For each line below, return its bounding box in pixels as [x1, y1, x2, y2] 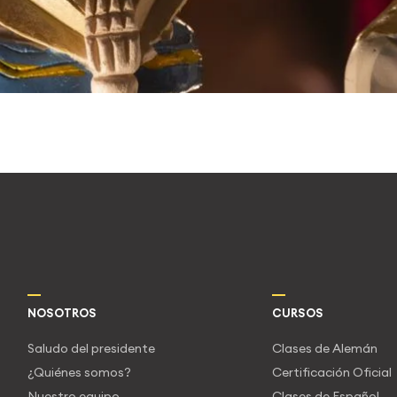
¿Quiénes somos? [27, 363, 132, 380]
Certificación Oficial [271, 363, 392, 380]
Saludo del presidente [27, 339, 156, 356]
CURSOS [271, 305, 323, 320]
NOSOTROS [27, 305, 97, 320]
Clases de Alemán [271, 339, 378, 356]
